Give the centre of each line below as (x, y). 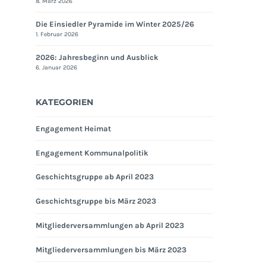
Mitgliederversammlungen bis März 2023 (111, 249)
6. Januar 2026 (57, 67)
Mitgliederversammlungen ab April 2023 (110, 226)
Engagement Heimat (74, 128)
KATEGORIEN (65, 102)
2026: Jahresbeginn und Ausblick (97, 57)
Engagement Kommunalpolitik (92, 153)
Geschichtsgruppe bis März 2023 (96, 201)
